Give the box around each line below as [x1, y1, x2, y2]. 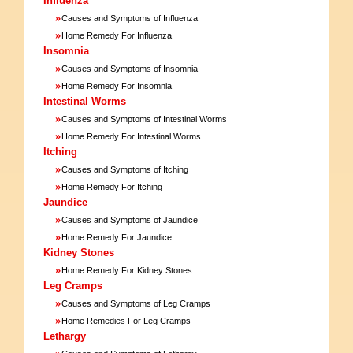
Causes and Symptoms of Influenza [61, 13, 198, 23]
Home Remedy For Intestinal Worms [61, 131, 201, 141]
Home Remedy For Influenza [61, 30, 172, 40]
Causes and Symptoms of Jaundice [61, 214, 198, 225]
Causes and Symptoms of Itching [61, 164, 188, 174]
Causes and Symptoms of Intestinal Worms [61, 113, 227, 124]
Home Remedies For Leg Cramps [61, 315, 191, 325]
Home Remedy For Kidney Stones [61, 265, 192, 275]
